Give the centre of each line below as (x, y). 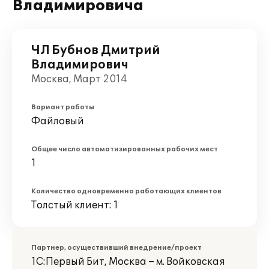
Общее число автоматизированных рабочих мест (125, 149)
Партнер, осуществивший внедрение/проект (116, 248)
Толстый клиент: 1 (75, 205)
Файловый (58, 121)
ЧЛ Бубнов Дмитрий (96, 50)
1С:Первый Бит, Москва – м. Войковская (128, 262)
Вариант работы (63, 107)
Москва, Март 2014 (79, 79)
